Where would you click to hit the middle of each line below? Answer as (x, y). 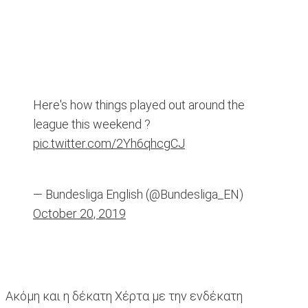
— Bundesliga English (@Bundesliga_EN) (138, 195)
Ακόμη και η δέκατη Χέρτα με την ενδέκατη (124, 296)
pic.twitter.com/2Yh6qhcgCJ (109, 144)
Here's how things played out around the (139, 105)
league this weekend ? (92, 124)
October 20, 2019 (79, 214)
